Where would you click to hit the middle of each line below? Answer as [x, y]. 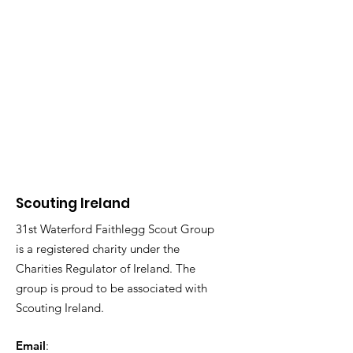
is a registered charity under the [98, 249]
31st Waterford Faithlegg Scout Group [115, 229]
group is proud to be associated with [111, 288]
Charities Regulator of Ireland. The [106, 268]
